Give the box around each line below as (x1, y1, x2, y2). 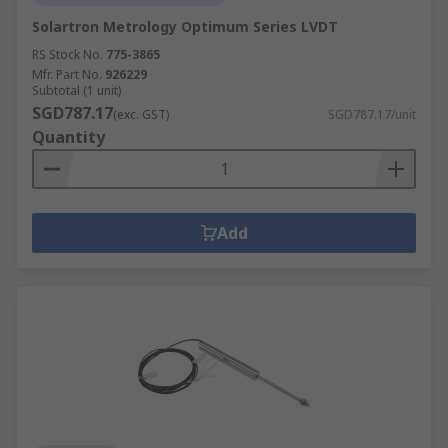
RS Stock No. (32, 46, 103, 63)
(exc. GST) (113, 106, 169, 123)
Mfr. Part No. (32, 66, 102, 83)
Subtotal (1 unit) (32, 82, 121, 99)
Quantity (32, 126, 105, 148)
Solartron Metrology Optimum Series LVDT (32, 17, 338, 36)
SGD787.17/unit (328, 106, 416, 123)
